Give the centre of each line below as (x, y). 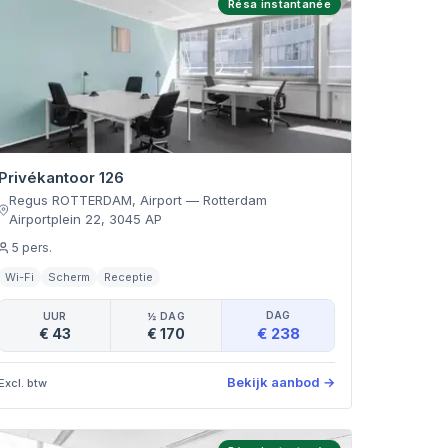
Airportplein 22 (55, 219)
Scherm (69, 277)
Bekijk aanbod (273, 382)
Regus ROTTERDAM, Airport (96, 200)
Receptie (129, 277)
